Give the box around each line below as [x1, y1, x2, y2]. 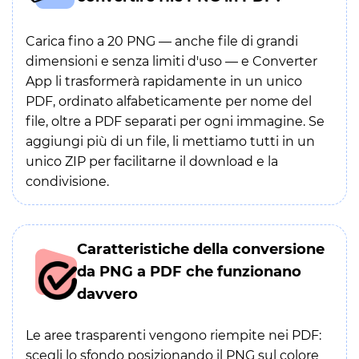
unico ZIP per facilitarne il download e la [26, 154, 278, 169]
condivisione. [26, 174, 109, 189]
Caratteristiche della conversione [77, 240, 325, 258]
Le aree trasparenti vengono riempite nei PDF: [26, 328, 321, 343]
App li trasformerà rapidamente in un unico [26, 74, 302, 89]
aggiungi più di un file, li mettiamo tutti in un [26, 134, 315, 149]
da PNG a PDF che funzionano [77, 263, 301, 280]
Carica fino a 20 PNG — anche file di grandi [26, 34, 298, 49]
